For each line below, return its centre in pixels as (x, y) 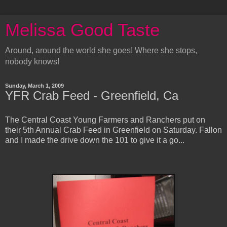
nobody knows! (32, 62)
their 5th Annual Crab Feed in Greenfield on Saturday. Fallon (113, 130)
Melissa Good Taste (82, 30)
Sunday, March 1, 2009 (34, 86)
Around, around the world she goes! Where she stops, (101, 50)
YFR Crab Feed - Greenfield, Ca (92, 96)
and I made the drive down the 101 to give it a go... (95, 140)
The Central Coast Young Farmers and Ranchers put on (105, 120)
